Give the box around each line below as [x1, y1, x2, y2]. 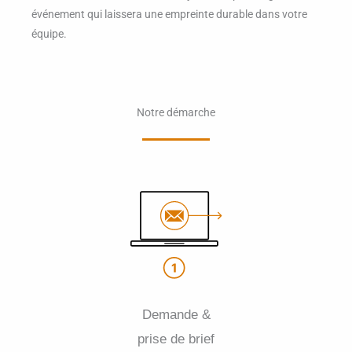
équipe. [31, 27, 67, 40]
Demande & [141, 307, 211, 323]
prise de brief [137, 332, 214, 347]
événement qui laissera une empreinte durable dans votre [31, 7, 307, 20]
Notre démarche [137, 106, 215, 119]
